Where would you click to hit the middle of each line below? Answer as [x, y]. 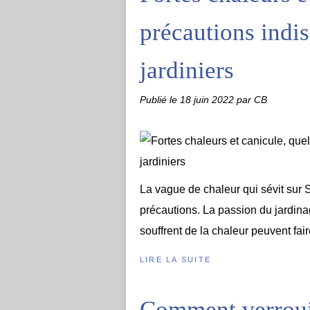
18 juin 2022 [208, 100]
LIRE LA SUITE [176, 259]
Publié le [160, 100]
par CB [252, 100]
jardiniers [187, 70]
